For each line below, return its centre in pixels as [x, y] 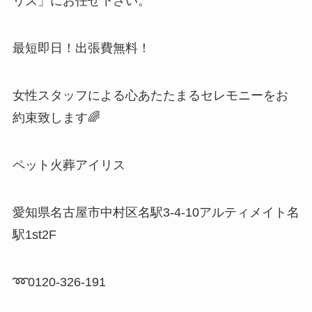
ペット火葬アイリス [69, 165]
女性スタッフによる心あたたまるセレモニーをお [150, 96]
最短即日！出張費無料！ [81, 48]
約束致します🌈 [56, 118]
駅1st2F [34, 234]
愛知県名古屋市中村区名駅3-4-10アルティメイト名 [156, 212]
